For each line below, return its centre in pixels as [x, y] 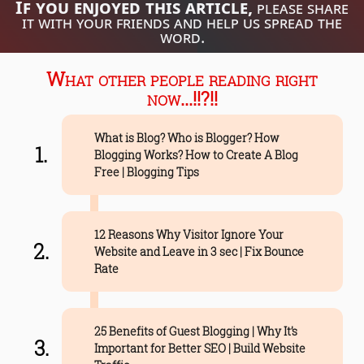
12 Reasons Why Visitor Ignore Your [188, 234]
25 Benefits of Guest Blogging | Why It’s [195, 331]
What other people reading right [182, 78]
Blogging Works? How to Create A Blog [196, 154]
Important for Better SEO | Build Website [199, 348]
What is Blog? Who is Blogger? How [186, 137]
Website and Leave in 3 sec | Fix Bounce [199, 251]
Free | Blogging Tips [146, 171]
